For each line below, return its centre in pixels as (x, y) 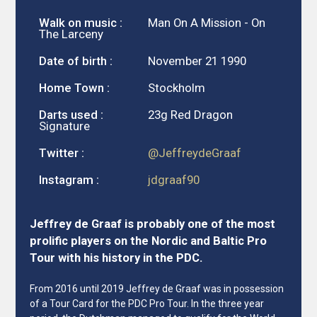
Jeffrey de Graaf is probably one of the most (153, 224)
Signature (65, 126)
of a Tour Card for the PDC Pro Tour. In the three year (147, 303)
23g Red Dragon (191, 114)
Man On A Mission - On (207, 22)
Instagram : (69, 179)
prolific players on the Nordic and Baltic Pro (149, 241)
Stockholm (177, 87)
